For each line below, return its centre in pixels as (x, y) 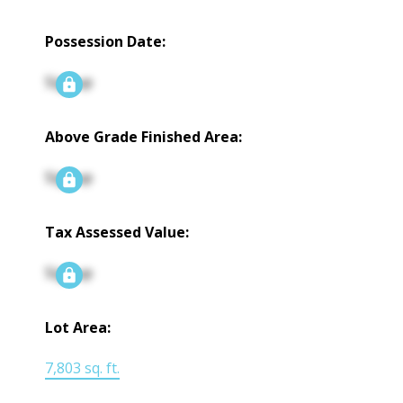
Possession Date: (106, 41)
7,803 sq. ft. (83, 367)
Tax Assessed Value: (117, 232)
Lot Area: (78, 327)
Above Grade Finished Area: (144, 136)
